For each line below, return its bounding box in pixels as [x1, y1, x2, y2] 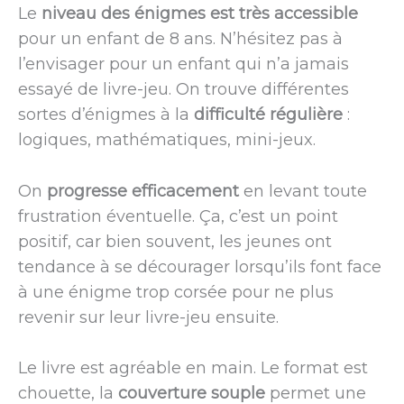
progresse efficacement [47, 180, 239, 201]
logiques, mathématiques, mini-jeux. [18, 129, 316, 150]
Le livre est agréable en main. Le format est [18, 358, 368, 379]
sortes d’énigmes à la [18, 104, 194, 124]
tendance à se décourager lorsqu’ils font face [18, 256, 381, 277]
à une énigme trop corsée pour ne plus [18, 281, 334, 302]
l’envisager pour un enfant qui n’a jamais [18, 53, 349, 74]
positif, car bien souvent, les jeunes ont [18, 231, 332, 252]
